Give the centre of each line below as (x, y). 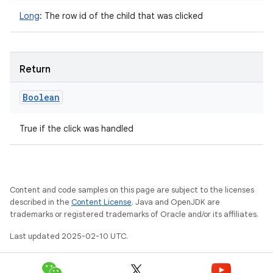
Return (35, 69)
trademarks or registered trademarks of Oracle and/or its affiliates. (134, 214)
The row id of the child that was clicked (122, 16)
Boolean (41, 97)
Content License (101, 202)
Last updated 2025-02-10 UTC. (69, 236)
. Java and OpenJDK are (176, 202)
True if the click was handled (76, 129)
